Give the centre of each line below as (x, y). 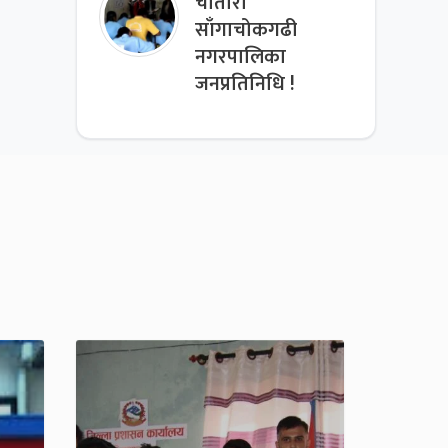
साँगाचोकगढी (246, 31)
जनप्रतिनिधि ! (245, 85)
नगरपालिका (241, 58)
